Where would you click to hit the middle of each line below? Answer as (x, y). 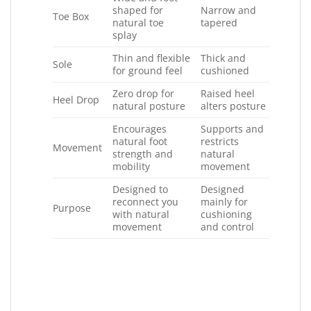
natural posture (149, 106)
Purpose (72, 208)
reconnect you (146, 202)
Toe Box (71, 17)
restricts (220, 142)
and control (228, 227)
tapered (219, 23)
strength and (143, 154)
